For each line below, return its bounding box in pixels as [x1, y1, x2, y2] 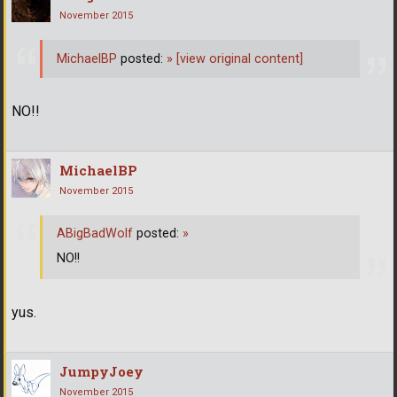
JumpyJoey [59, 362, 144, 380]
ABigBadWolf [57, 226, 133, 242]
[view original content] [173, 51, 303, 66]
